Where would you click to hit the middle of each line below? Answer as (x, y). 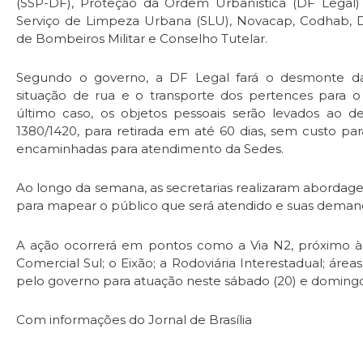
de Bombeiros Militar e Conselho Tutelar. (142, 38)
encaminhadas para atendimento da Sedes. (150, 149)
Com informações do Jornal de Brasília (134, 319)
